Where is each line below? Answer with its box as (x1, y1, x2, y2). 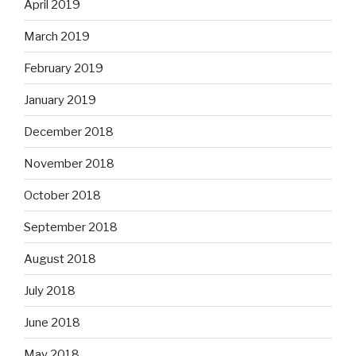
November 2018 (24, 156, 114, 171)
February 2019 (24, 60, 103, 75)
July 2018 (24, 283, 75, 298)
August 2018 (24, 251, 96, 266)
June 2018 (24, 315, 80, 330)
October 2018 (24, 188, 101, 203)
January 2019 (24, 92, 96, 107)
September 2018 (24, 219, 118, 234)
